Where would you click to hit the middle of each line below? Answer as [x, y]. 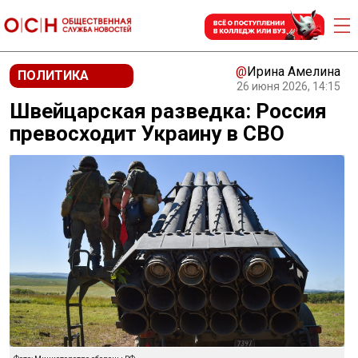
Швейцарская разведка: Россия [168, 111]
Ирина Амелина [294, 72]
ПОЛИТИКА [53, 76]
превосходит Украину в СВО [147, 133]
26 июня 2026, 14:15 [288, 86]
